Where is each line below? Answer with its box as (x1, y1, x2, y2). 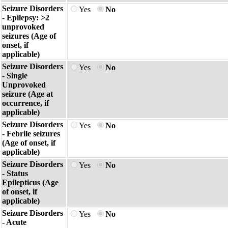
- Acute (2, 218, 26, 226)
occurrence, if (2, 99, 49, 107)
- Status (2, 169, 28, 178)
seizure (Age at (2, 90, 53, 98)
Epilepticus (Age (2, 178, 59, 187)
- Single (2, 71, 27, 80)
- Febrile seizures (2, 129, 60, 138)
